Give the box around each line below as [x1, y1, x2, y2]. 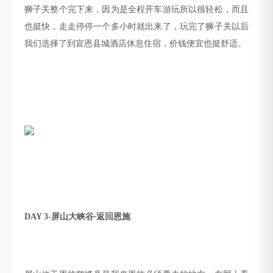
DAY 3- [24, 211, 51, 221]
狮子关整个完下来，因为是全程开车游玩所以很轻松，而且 [24, 4, 249, 14]
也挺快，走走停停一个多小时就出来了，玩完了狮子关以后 [24, 21, 249, 31]
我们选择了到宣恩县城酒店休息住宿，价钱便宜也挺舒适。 [24, 38, 246, 48]
